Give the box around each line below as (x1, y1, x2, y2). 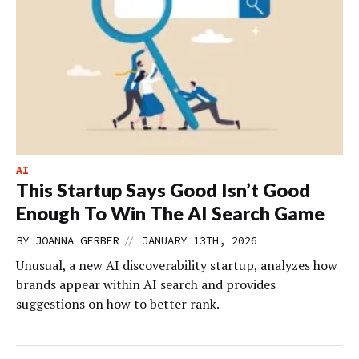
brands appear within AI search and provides (16, 276, 276, 294)
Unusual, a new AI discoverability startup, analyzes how (16, 256, 337, 275)
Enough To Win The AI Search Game (16, 202, 325, 225)
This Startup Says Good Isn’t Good (16, 179, 310, 202)
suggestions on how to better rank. (16, 295, 220, 313)
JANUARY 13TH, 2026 (142, 233, 257, 248)
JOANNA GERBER (35, 233, 119, 248)
